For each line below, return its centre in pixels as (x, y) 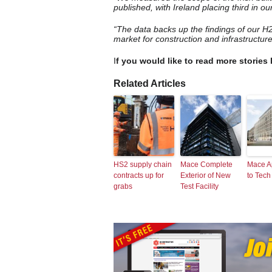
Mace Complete (206, 165)
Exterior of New (206, 176)
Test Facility (199, 187)
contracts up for (139, 176)
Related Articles (150, 83)
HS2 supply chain (143, 165)
